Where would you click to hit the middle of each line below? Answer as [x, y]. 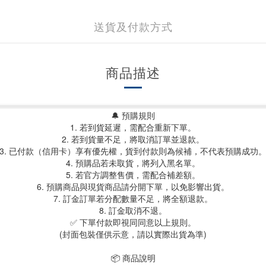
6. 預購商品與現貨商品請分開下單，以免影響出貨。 [133, 186]
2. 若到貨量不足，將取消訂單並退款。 [133, 139]
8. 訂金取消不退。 [133, 210]
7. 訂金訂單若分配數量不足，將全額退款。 [133, 198]
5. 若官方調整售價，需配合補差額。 [133, 175]
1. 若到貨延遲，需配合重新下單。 [133, 127]
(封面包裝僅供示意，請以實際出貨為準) [133, 234]
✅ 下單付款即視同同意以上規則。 [133, 222]
